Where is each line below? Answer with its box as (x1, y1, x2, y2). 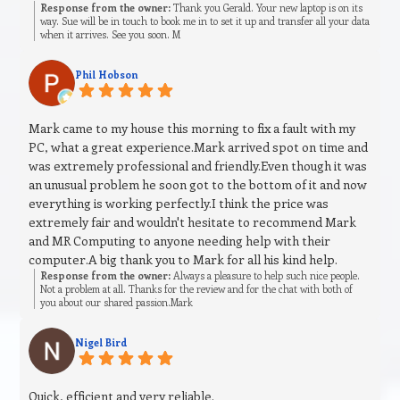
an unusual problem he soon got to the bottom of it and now (29, 176, 368, 194)
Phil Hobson (75, 68, 138, 82)
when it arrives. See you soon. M (40, 28, 181, 42)
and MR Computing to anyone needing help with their (29, 232, 331, 250)
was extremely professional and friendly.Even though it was (29, 157, 368, 175)
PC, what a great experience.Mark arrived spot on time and (29, 138, 369, 156)
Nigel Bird (75, 336, 129, 350)
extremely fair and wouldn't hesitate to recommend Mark (29, 213, 357, 231)
